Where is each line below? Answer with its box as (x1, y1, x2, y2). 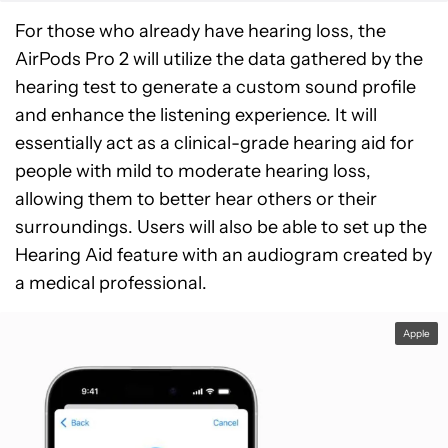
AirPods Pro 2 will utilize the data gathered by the (15, 48, 423, 70)
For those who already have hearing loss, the (15, 20, 386, 42)
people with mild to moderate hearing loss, (15, 160, 371, 182)
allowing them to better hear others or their (15, 188, 377, 210)
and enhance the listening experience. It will (15, 104, 377, 126)
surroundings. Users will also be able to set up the (15, 216, 427, 238)
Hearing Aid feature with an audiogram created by (15, 244, 432, 266)
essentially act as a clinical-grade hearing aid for (15, 132, 414, 154)
